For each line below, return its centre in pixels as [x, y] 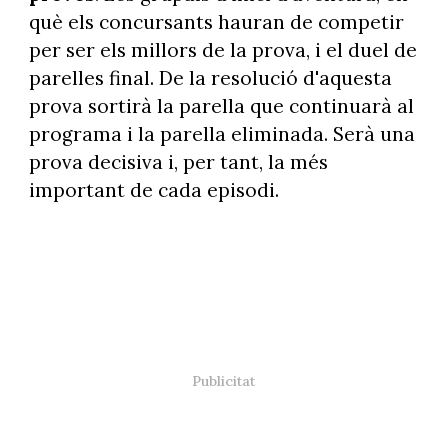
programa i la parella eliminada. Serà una [221, 134]
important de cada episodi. [153, 190]
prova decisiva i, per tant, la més [178, 162]
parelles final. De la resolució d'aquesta [210, 78]
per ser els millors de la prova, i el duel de [222, 50]
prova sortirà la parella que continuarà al [221, 106]
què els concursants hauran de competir [216, 22]
